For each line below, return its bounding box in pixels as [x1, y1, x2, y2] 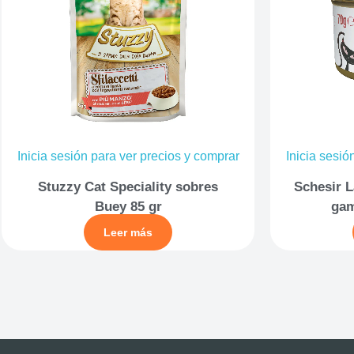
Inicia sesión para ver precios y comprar [17, 149, 239, 163]
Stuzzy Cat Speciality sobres [38, 179, 218, 194]
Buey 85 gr [94, 198, 162, 214]
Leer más [104, 225, 153, 239]
